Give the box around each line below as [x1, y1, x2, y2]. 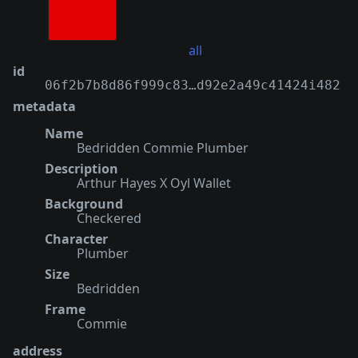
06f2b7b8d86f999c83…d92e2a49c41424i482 [45, 78, 340, 93]
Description [45, 160, 118, 178]
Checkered [77, 209, 141, 228]
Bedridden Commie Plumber [77, 139, 249, 157]
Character [45, 230, 108, 249]
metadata [13, 97, 76, 116]
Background [45, 195, 123, 213]
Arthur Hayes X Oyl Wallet [77, 174, 231, 193]
